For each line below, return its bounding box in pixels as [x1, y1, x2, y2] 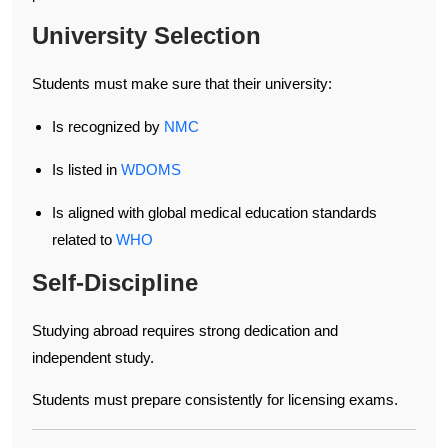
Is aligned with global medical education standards [52, 203, 377, 221]
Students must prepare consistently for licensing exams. [32, 390, 398, 408]
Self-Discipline [32, 268, 198, 296]
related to [52, 230, 116, 248]
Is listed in [52, 160, 121, 178]
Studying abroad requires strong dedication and [32, 321, 338, 339]
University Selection [32, 21, 261, 49]
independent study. [32, 348, 154, 366]
